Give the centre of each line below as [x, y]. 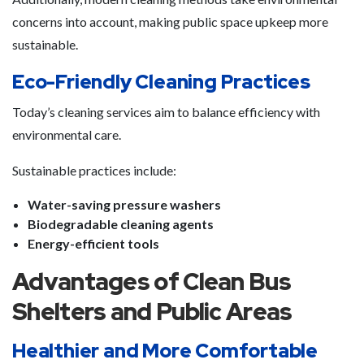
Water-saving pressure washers [124, 204]
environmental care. [67, 134]
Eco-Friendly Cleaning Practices [161, 82]
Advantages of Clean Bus [152, 282]
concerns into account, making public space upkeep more [170, 22]
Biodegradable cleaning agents [121, 224]
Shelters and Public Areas [152, 312]
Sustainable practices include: [94, 170]
